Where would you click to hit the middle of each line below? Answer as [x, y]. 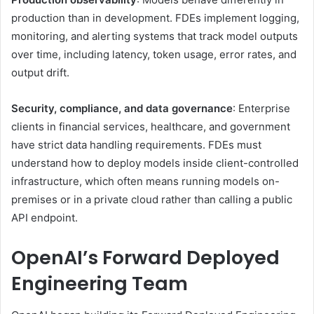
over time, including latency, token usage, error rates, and [154, 55]
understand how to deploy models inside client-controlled [155, 163]
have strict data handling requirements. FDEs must [136, 145]
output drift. [40, 73]
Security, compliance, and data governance [122, 109]
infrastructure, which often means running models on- [145, 182]
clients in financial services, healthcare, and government [151, 127]
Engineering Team [100, 284]
